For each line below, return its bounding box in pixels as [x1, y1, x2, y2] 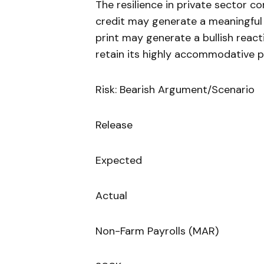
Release [95, 118, 133, 133]
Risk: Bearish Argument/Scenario [95, 82, 255, 97]
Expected [95, 153, 142, 168]
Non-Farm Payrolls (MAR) [95, 224, 219, 239]
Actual [95, 189, 127, 203]
